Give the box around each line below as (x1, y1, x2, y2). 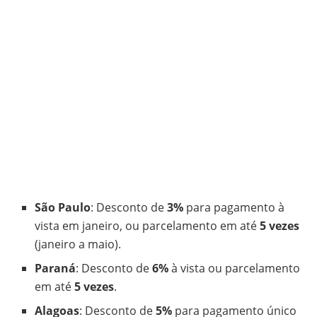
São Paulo (35, 199, 91, 215)
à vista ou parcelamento (168, 260, 301, 276)
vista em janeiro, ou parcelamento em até (35, 217, 260, 234)
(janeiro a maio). (35, 236, 122, 252)
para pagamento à (183, 199, 285, 215)
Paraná (35, 260, 76, 276)
